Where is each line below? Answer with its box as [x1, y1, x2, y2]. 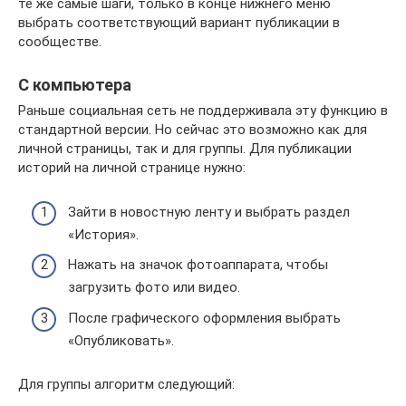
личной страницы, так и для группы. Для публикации [18, 140, 352, 158]
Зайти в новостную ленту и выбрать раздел [68, 203, 350, 220]
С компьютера [18, 75, 131, 95]
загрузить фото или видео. [68, 279, 240, 296]
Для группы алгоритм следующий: [18, 375, 235, 392]
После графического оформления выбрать [68, 309, 341, 326]
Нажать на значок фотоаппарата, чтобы [68, 256, 328, 274]
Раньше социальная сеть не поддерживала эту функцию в [18, 102, 388, 120]
